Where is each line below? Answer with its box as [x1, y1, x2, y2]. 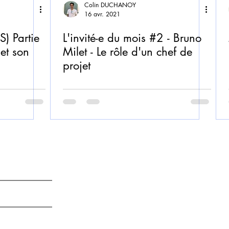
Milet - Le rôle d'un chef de [63, 44, 192, 59]
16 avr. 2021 [84, 10, 120, 18]
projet [63, 58, 90, 73]
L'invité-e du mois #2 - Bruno [63, 31, 201, 45]
